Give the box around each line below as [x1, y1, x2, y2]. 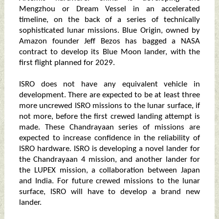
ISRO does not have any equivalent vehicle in [19, 80, 200, 89]
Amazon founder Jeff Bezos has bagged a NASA [19, 37, 200, 46]
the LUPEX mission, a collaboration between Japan [19, 166, 200, 175]
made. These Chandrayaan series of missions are [19, 123, 200, 132]
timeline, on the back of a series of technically [19, 16, 200, 24]
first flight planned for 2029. [19, 59, 115, 67]
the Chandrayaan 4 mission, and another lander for [19, 155, 200, 164]
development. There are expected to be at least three [19, 91, 200, 100]
